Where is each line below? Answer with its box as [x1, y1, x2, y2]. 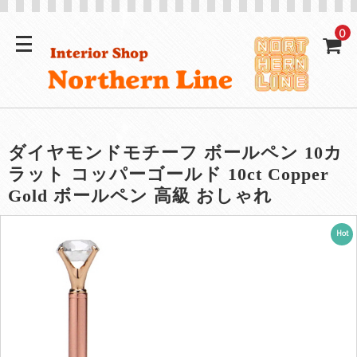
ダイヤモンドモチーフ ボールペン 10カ [8, 142, 343, 163]
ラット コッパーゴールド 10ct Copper [8, 163, 329, 184]
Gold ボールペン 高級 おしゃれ [8, 185, 273, 206]
